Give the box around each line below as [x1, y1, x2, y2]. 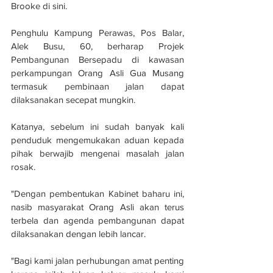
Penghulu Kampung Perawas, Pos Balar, [11, 27, 184, 38]
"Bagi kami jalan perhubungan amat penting [11, 255, 184, 266]
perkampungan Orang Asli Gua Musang [11, 67, 184, 78]
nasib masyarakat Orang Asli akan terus [11, 201, 184, 212]
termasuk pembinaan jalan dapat [11, 80, 184, 91]
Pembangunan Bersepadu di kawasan [11, 54, 184, 65]
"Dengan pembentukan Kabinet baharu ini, [11, 188, 184, 199]
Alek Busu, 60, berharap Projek [11, 40, 184, 51]
